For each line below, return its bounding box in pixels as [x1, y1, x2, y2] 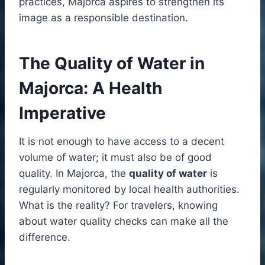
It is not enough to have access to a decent [19, 135, 224, 147]
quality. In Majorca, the [19, 167, 129, 179]
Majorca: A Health [19, 77, 162, 98]
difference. [19, 231, 70, 243]
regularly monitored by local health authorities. [19, 183, 240, 195]
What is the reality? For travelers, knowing [19, 199, 218, 211]
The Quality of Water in [19, 53, 205, 73]
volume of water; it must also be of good [19, 151, 212, 163]
